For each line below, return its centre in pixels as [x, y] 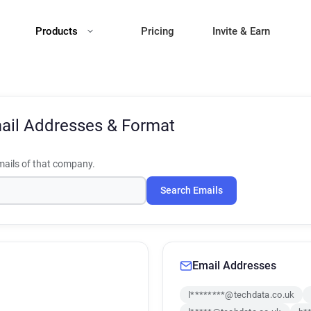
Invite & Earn [241, 31]
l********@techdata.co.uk [242, 295]
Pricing [158, 31]
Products [58, 31]
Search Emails [192, 191]
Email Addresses [234, 266]
